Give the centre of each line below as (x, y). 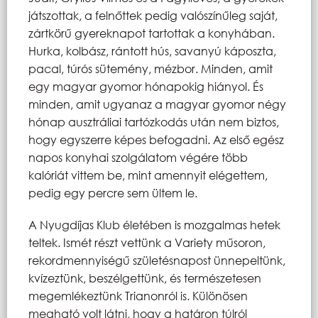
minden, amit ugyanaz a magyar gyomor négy (157, 104)
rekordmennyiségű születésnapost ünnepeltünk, (157, 260)
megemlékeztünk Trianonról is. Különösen (138, 295)
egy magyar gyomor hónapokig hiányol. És (146, 86)
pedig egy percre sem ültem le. (113, 192)
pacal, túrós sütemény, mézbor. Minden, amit (150, 68)
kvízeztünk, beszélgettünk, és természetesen (145, 278)
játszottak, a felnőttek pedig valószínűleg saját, (153, 15)
